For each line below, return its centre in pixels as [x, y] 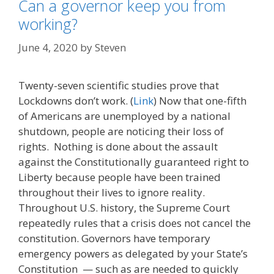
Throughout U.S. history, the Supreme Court [124, 207]
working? [48, 24]
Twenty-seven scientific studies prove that [119, 85]
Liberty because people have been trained [120, 177]
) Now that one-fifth [200, 100]
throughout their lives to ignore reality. [112, 192]
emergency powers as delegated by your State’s [133, 253]
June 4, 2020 [48, 47]
